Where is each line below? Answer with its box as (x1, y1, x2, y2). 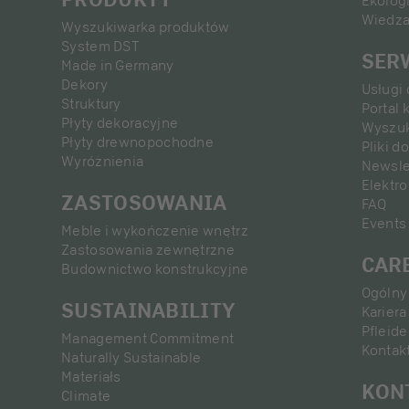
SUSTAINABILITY (61, 298, 236, 322)
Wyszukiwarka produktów (61, 18, 230, 36)
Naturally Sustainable (61, 349, 202, 366)
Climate (61, 387, 111, 404)
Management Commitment (61, 330, 235, 347)
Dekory (61, 76, 108, 93)
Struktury (61, 95, 121, 112)
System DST (61, 37, 140, 55)
